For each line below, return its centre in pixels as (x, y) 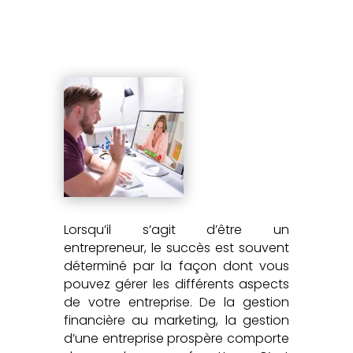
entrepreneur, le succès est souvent (176, 248)
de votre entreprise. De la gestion (176, 303)
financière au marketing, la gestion (176, 321)
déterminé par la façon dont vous (176, 266)
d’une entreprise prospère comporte (176, 339)
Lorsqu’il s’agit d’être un (176, 230)
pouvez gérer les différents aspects (176, 284)
